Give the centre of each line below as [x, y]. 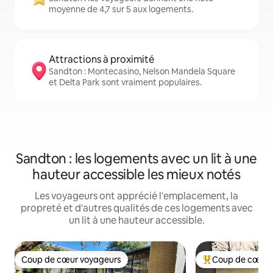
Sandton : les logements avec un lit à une [136, 159]
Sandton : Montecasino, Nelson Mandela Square [142, 71]
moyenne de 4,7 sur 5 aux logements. [121, 9]
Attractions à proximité [101, 59]
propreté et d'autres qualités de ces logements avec [136, 208]
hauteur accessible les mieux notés [136, 175]
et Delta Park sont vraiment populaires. [125, 82]
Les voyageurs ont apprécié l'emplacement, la [136, 196]
